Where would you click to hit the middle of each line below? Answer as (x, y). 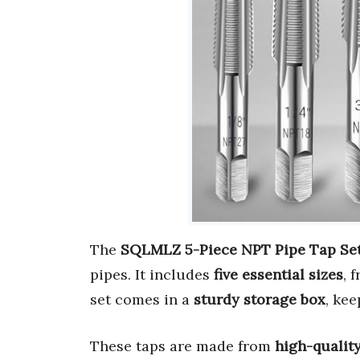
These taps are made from (182, 346)
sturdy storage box (260, 300)
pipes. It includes (152, 275)
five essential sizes (278, 275)
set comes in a (142, 300)
